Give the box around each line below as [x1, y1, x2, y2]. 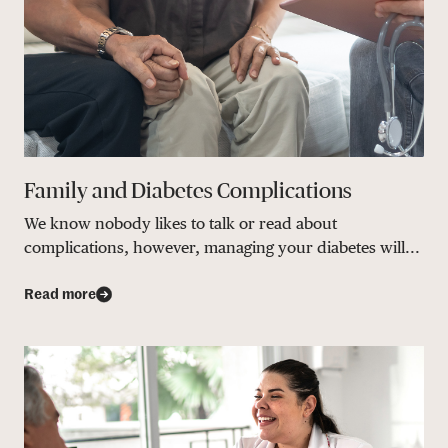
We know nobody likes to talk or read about [24, 213, 337, 233]
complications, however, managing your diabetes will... [24, 237, 420, 257]
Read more [24, 287, 96, 302]
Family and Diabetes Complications [24, 177, 352, 203]
